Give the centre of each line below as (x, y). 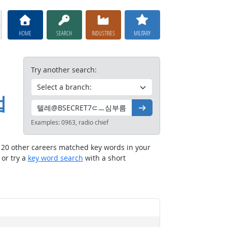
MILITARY (142, 33)
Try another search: (64, 70)
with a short (104, 158)
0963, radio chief (85, 122)
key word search (55, 158)
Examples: (46, 122)
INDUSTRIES (103, 33)
